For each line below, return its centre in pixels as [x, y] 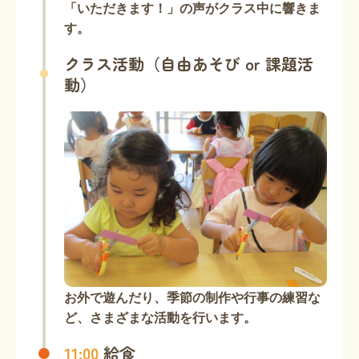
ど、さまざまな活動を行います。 [160, 317]
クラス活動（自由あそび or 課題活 [189, 63]
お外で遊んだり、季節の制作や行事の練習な [192, 296]
